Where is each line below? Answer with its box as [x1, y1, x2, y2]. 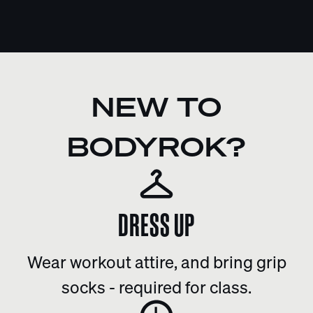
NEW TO [91, 89, 222, 124]
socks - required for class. [61, 275, 252, 298]
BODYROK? [67, 129, 246, 164]
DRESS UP [118, 203, 195, 245]
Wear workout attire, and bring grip [27, 250, 286, 273]
